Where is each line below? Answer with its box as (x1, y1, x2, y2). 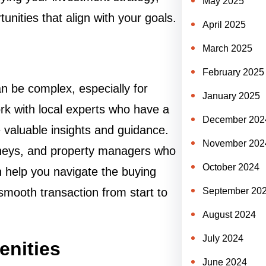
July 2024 (202, 233, 243, 243)
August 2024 (202, 210, 256, 220)
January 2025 (202, 91, 260, 101)
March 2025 (202, 43, 252, 53)
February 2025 (202, 67, 264, 77)
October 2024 (202, 162, 259, 172)
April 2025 (202, 20, 246, 30)
